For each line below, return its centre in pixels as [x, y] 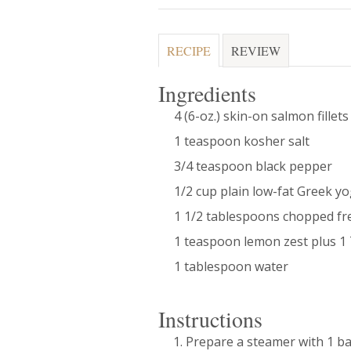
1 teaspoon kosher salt [242, 141]
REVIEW [256, 51]
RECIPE [189, 51]
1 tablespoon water [231, 266]
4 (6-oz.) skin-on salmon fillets [261, 116]
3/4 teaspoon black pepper [253, 166]
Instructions [210, 318]
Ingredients [207, 93]
